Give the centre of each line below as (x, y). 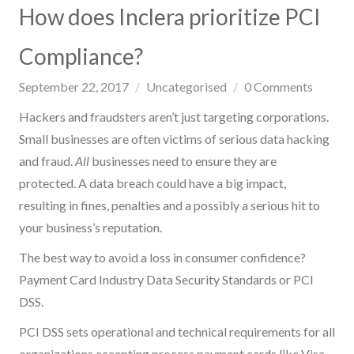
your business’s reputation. (92, 227)
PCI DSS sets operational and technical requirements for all (177, 331)
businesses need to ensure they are (183, 160)
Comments (283, 86)
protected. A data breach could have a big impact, (153, 183)
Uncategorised (186, 86)
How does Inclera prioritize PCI (170, 16)
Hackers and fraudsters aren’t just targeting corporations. (174, 116)
